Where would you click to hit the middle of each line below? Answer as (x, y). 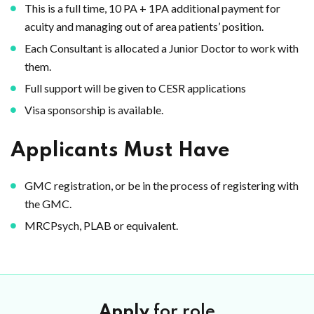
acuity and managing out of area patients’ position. (144, 26)
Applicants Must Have (120, 151)
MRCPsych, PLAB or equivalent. (101, 225)
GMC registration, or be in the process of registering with (162, 185)
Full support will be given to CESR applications (135, 88)
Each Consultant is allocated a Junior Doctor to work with (162, 48)
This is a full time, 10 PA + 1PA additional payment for (152, 8)
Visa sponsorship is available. (94, 110)
